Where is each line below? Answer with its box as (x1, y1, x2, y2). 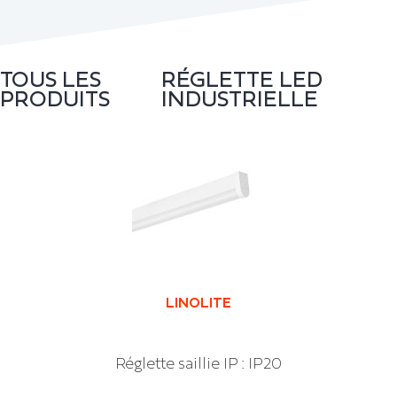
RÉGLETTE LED (161, 66, 323, 91)
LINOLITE (166, 293, 231, 310)
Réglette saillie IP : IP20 (115, 354, 282, 372)
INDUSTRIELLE (161, 85, 319, 111)
